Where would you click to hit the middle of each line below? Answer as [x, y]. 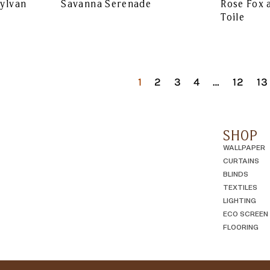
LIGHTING [240, 200]
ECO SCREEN [246, 214]
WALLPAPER [244, 147]
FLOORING [241, 227]
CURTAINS [241, 161]
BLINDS [236, 174]
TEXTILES [240, 187]
